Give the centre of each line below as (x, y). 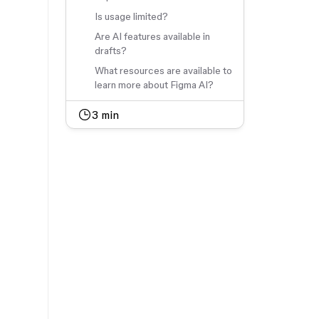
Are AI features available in (153, 36)
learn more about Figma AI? (155, 85)
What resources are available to (164, 70)
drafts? (111, 51)
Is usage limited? (132, 16)
